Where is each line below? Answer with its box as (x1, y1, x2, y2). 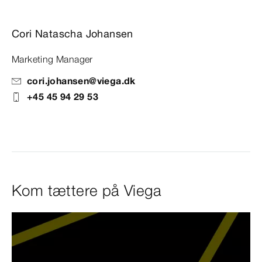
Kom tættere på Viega (12, 181, 161, 201)
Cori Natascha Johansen (12, 27, 133, 41)
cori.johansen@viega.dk (27, 75, 136, 87)
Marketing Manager (12, 53, 93, 65)
